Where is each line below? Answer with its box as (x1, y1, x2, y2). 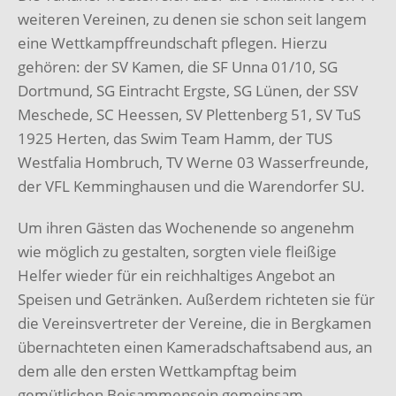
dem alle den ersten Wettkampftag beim (18, 361, 297, 382)
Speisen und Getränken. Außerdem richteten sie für (18, 289, 375, 310)
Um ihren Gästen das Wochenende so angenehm (18, 217, 354, 239)
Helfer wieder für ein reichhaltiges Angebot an (18, 265, 335, 286)
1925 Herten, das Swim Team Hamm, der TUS (18, 128, 332, 149)
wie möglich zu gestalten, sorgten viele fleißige (18, 241, 337, 263)
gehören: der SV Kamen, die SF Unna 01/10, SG (18, 57, 338, 78)
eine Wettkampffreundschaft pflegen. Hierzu (18, 33, 327, 54)
